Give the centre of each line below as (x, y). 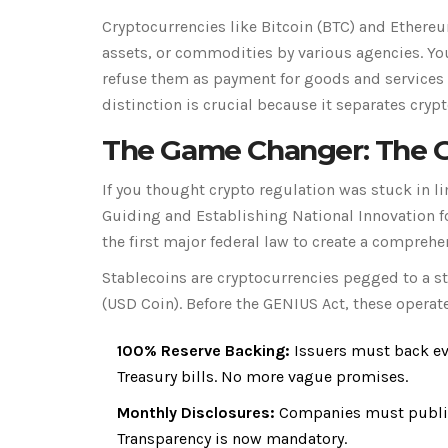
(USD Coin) (140, 303)
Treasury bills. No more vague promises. (262, 376)
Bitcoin (287, 26)
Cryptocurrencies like (181, 26)
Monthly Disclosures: (196, 412)
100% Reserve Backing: (203, 350)
